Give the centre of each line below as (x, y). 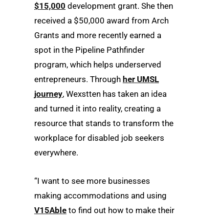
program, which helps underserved (98, 65)
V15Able (50, 210)
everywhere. (56, 153)
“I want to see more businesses (92, 181)
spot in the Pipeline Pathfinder (89, 50)
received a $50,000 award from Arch (101, 21)
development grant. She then (119, 6)
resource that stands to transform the (104, 123)
